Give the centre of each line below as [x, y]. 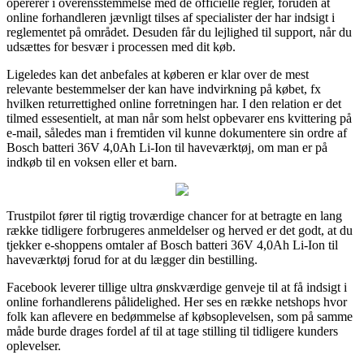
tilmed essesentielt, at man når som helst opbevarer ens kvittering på [179, 118]
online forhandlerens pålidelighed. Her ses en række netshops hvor [177, 301]
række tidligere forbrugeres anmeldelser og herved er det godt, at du [180, 230]
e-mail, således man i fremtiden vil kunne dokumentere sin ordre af [177, 132]
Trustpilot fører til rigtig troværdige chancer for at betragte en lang [174, 215]
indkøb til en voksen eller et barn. [92, 162]
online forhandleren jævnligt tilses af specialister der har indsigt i [171, 17]
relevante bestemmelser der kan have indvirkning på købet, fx [164, 89]
